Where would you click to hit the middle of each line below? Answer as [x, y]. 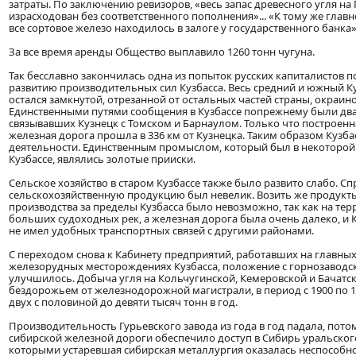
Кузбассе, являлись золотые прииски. [102, 159]
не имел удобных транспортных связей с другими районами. [161, 231]
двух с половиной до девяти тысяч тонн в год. [123, 302]
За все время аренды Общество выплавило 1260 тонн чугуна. [162, 52]
